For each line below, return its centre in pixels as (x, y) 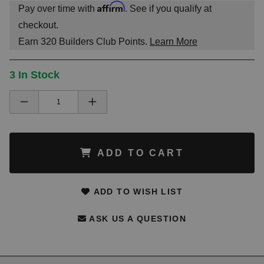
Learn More (174, 42)
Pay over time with (58, 9)
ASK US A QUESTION (137, 219)
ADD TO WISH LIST (137, 192)
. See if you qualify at (168, 9)
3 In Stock (34, 75)
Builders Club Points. (103, 42)
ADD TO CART (138, 153)
